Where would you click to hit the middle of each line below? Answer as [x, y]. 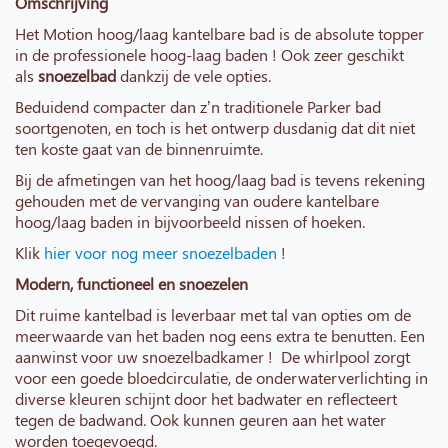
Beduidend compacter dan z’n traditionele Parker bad [198, 107]
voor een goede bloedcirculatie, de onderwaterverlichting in [221, 378]
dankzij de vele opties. [193, 76]
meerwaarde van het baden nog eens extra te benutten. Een [220, 336]
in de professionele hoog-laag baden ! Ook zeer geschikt [209, 55]
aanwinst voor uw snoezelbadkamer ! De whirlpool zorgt [212, 357]
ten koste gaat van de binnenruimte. [139, 149]
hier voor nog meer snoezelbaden [160, 253]
